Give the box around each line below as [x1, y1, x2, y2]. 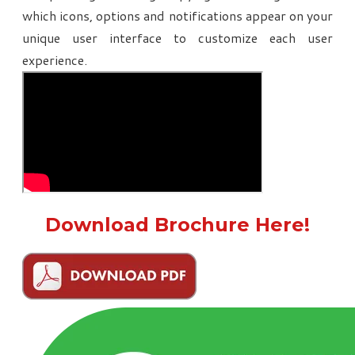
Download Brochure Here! [45, 213, 310, 237]
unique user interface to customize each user [22, 29, 333, 48]
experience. [22, 51, 87, 70]
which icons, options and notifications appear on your [22, 6, 333, 25]
